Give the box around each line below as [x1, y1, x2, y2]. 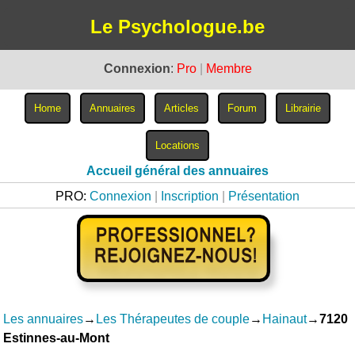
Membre [205, 62, 252, 75]
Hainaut [262, 312, 307, 326]
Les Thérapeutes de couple [96, 312, 250, 326]
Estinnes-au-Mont [3, 331, 110, 345]
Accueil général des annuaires [86, 164, 269, 177]
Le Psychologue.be [90, 16, 265, 37]
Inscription [161, 189, 219, 203]
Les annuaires [3, 312, 84, 326]
